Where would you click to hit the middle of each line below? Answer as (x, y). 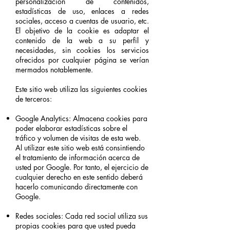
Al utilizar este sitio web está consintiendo (80, 148)
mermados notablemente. (54, 70)
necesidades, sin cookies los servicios (82, 50)
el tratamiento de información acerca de (78, 157)
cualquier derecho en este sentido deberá (79, 177)
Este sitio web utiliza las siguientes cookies (81, 89)
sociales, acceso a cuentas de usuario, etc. (82, 21)
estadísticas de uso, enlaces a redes (82, 11)
